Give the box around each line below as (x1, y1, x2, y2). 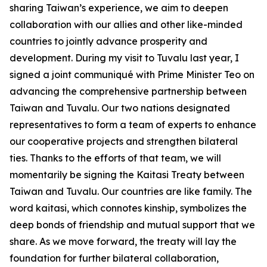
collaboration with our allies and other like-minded (10, 18, 243, 30)
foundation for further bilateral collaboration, (10, 252, 219, 264)
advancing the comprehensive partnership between (10, 85, 247, 97)
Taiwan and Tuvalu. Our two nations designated (10, 102, 230, 114)
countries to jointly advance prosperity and (10, 35, 207, 47)
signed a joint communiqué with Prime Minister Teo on (10, 69, 254, 80)
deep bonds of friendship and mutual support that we (10, 219, 255, 231)
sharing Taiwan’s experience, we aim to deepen (10, 2, 228, 14)
